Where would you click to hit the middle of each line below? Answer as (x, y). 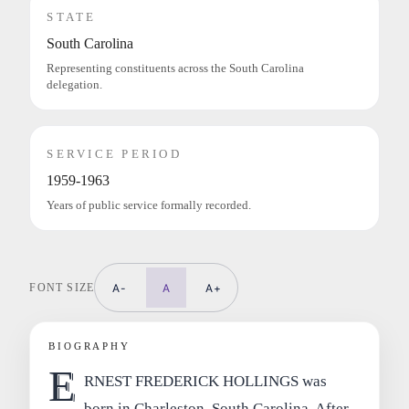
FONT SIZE (62, 287)
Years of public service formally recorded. (149, 206)
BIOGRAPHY (89, 346)
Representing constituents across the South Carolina (176, 69)
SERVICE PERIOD (114, 154)
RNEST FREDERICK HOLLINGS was (205, 382)
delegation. (75, 85)
